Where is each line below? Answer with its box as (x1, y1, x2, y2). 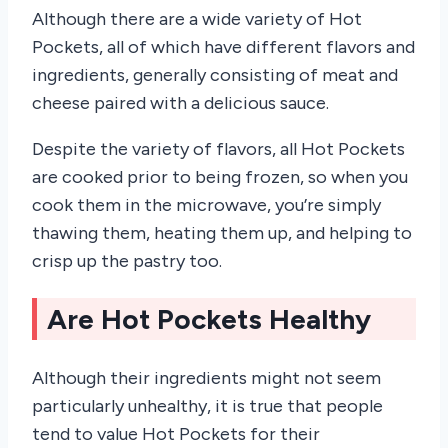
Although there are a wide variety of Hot (32, 8, 362, 31)
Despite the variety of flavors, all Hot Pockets (32, 138, 405, 161)
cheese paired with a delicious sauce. (32, 92, 329, 115)
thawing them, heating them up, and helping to (32, 222, 412, 245)
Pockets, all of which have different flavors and (32, 36, 415, 59)
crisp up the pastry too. (32, 250, 226, 273)
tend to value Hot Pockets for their (32, 422, 320, 445)
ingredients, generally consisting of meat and (32, 64, 398, 87)
